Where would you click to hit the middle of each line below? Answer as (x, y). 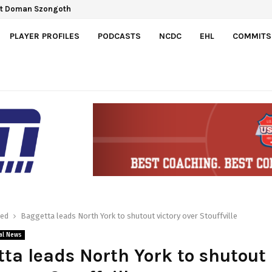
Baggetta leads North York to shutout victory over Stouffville (129, 216)
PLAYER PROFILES (45, 36)
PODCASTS (119, 36)
